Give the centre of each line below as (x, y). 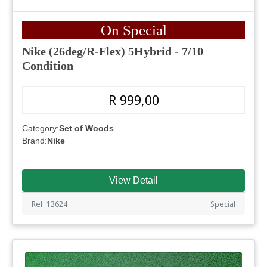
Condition (48, 66)
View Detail (133, 181)
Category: (41, 128)
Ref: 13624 (49, 204)
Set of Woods (86, 128)
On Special (133, 30)
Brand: (35, 141)
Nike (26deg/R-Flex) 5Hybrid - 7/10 (113, 52)
